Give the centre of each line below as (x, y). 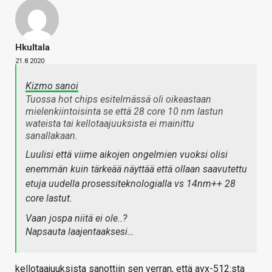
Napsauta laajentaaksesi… (80, 231)
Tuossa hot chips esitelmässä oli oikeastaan (118, 99)
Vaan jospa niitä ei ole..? (76, 218)
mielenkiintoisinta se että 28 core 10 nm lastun (124, 111)
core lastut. (49, 198)
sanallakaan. (52, 135)
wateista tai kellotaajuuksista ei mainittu (110, 123)
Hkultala (32, 47)
